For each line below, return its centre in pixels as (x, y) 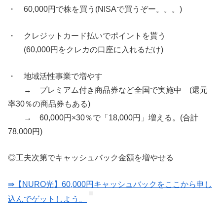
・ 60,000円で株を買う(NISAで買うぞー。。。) (95, 9)
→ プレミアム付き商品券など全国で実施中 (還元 (108, 90)
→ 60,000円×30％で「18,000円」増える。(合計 (103, 117)
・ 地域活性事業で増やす (55, 76)
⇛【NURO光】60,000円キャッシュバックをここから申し (110, 184)
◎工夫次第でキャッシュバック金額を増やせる (91, 158)
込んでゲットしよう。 (47, 199)
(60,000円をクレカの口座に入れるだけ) (86, 50)
